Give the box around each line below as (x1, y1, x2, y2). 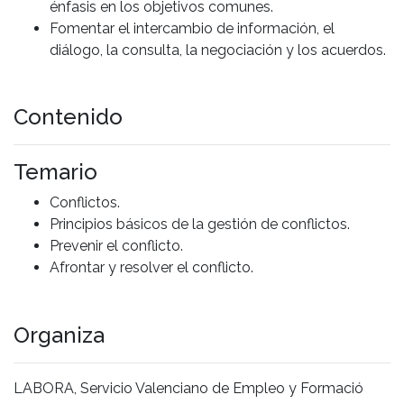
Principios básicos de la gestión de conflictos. (50, 216, 350, 234)
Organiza (14, 322, 105, 349)
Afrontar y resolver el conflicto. (50, 259, 253, 277)
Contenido (14, 104, 123, 131)
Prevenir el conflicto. (50, 237, 183, 255)
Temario (14, 159, 97, 186)
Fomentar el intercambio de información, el (50, 19, 335, 37)
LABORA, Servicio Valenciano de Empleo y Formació (14, 380, 363, 398)
